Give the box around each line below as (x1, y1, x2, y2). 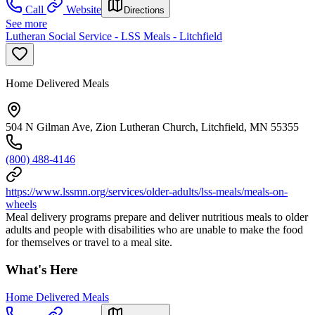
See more (6, 18, 47, 30)
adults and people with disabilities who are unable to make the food (6, 224, 303, 236)
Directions (124, 5, 165, 16)
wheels (6, 198, 37, 211)
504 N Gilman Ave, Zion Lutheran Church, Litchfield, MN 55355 (6, 121, 299, 134)
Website (66, 4, 101, 16)
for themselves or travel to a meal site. (6, 236, 172, 249)
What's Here (6, 262, 77, 277)
